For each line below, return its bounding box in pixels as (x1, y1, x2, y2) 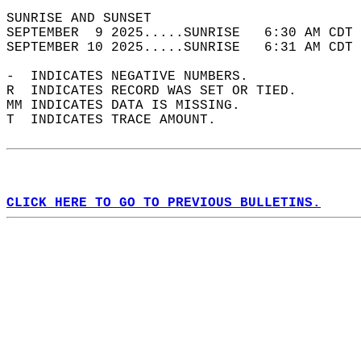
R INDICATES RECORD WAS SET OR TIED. (6, 84, 313, 98)
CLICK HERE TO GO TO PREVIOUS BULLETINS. (6, 196, 321, 210)
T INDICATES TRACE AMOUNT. (6, 113, 232, 127)
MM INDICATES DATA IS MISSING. (6, 98, 256, 113)
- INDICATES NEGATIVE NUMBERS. (6, 69, 264, 84)
